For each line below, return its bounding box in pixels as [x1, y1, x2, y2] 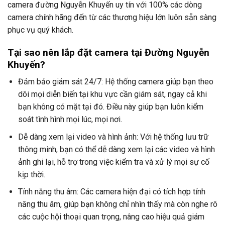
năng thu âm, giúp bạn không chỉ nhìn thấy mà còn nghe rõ [18, 199, 217, 209]
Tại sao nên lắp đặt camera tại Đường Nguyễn [8, 46, 209, 58]
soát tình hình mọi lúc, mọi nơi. [18, 115, 122, 125]
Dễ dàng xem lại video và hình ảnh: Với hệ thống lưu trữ [18, 132, 208, 142]
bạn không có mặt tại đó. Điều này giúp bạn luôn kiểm [18, 102, 203, 112]
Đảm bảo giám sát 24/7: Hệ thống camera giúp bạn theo [18, 77, 213, 87]
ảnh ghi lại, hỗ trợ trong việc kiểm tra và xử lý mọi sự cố [18, 157, 209, 167]
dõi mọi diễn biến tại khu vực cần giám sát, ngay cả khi [18, 89, 207, 99]
